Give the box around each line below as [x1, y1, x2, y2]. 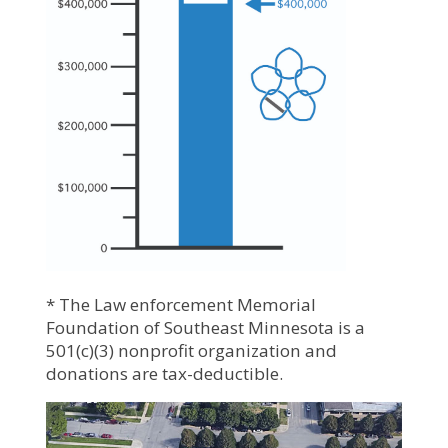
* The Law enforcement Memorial [46, 293, 316, 317]
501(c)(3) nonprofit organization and [46, 339, 337, 363]
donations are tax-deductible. [46, 362, 283, 386]
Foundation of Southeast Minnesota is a [46, 316, 365, 340]
